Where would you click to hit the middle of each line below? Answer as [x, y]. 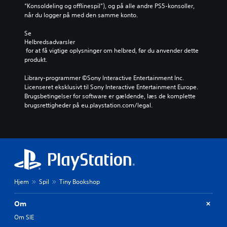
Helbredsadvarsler [50, 42]
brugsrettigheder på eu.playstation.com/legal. [88, 105]
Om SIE [24, 217]
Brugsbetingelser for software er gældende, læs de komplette [110, 96]
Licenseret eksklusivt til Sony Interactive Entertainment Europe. [111, 87]
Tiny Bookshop [80, 181]
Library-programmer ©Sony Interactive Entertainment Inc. [104, 78]
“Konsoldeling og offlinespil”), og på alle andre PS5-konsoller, [109, 6]
